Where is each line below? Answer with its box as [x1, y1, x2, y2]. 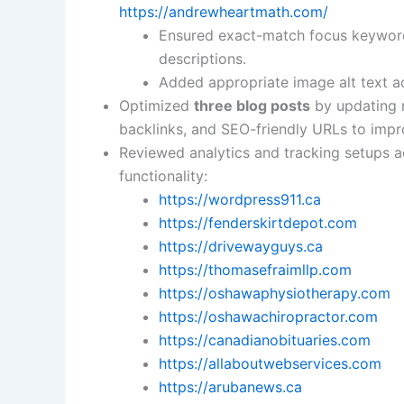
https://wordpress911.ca [159, 189, 321, 208]
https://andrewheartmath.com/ [119, 2, 328, 21]
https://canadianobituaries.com [159, 330, 371, 349]
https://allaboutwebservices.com [159, 353, 381, 372]
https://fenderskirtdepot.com [159, 213, 357, 232]
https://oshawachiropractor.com [159, 307, 378, 326]
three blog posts [194, 96, 310, 115]
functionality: [119, 166, 207, 185]
